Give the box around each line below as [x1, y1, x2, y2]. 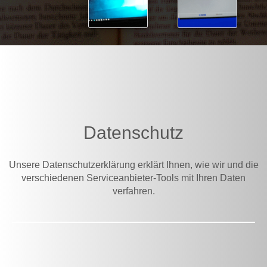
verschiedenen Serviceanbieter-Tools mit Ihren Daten [21, 173, 246, 183]
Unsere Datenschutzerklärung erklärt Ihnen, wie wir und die [8, 160, 259, 170]
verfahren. [112, 186, 155, 196]
